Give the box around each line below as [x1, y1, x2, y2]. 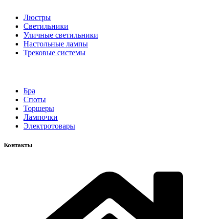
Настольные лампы [23, 39, 88, 48]
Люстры [23, 13, 51, 22]
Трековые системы [23, 48, 86, 57]
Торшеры [23, 104, 54, 112]
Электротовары [23, 121, 75, 130]
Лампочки [23, 112, 58, 121]
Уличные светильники [23, 30, 98, 39]
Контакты [4, 141, 32, 149]
